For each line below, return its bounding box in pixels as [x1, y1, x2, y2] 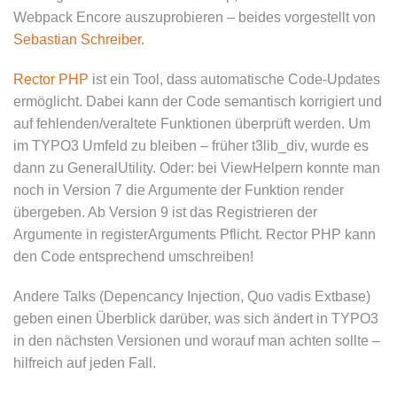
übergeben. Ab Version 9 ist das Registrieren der [13, 205, 317, 220]
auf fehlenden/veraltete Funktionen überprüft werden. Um [13, 116, 370, 131]
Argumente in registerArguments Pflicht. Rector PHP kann [13, 227, 376, 242]
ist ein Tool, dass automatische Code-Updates [89, 72, 380, 87]
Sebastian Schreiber [13, 32, 141, 47]
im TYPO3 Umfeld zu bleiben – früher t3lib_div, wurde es [13, 138, 369, 153]
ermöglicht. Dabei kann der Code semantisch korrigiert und [13, 94, 382, 109]
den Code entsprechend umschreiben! [13, 249, 253, 264]
